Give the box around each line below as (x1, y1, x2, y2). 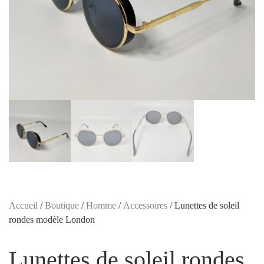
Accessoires (123, 200, 167, 210)
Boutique (45, 200, 79, 210)
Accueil (9, 200, 38, 210)
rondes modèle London (9, 214, 95, 225)
